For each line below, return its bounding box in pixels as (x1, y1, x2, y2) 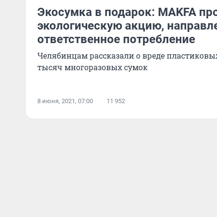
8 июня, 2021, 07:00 (37, 97, 93, 105)
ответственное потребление (37, 32, 195, 46)
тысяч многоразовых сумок (37, 62, 148, 72)
